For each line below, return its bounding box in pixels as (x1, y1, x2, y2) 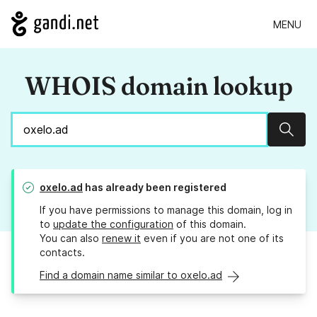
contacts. (40, 246, 85, 259)
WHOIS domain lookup (24, 70, 293, 102)
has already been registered (83, 181, 226, 194)
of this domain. (173, 218, 246, 231)
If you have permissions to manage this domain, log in (40, 204, 292, 217)
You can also (40, 232, 102, 245)
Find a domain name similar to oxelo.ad (40, 269, 222, 282)
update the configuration (53, 218, 173, 231)
